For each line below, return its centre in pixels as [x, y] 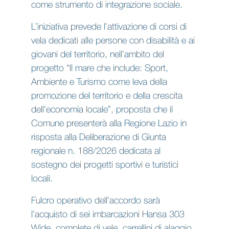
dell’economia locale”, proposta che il [102, 110]
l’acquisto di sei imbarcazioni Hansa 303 [108, 215]
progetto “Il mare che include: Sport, [99, 68]
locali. [42, 179]
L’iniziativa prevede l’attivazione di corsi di [109, 27]
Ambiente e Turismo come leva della [99, 82]
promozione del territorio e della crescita [107, 96]
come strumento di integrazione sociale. [107, 5]
